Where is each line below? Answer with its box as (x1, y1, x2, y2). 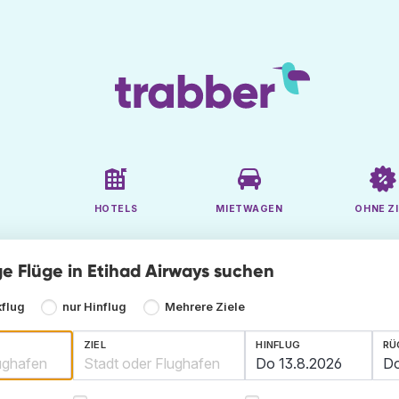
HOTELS (94, 203, 138, 216)
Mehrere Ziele (164, 300, 245, 314)
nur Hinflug (62, 300, 127, 314)
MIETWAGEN (216, 203, 283, 216)
